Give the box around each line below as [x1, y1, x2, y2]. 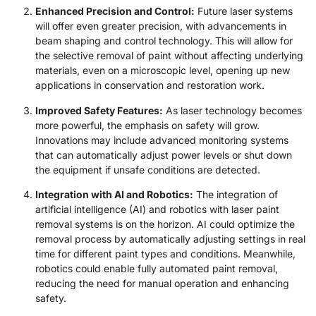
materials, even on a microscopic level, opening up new [35, 64, 290, 77]
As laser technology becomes [163, 104, 302, 116]
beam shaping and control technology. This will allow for [35, 35, 293, 47]
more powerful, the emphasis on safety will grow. [35, 119, 260, 131]
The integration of [193, 188, 278, 201]
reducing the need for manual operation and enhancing [35, 277, 289, 290]
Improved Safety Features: [35, 104, 163, 116]
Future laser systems [195, 5, 293, 18]
